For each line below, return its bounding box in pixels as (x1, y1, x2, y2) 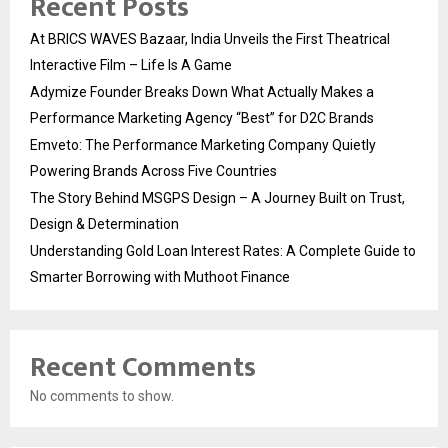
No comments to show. (30, 388, 174, 405)
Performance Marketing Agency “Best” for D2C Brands (30, 110, 374, 127)
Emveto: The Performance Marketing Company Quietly (30, 137, 376, 154)
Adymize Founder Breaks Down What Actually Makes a (30, 84, 374, 101)
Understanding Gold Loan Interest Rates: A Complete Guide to (30, 243, 416, 260)
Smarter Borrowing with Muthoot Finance (30, 269, 290, 286)
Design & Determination (30, 216, 179, 233)
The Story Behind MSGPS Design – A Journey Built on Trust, (30, 190, 405, 207)
